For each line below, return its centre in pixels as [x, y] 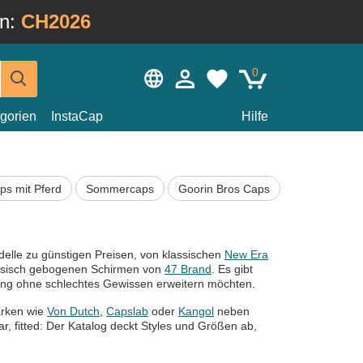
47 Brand [188, 269]
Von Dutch [73, 312]
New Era [246, 255]
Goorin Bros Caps [224, 188]
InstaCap [77, 116]
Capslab [127, 312]
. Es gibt [232, 269]
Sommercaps [120, 188]
